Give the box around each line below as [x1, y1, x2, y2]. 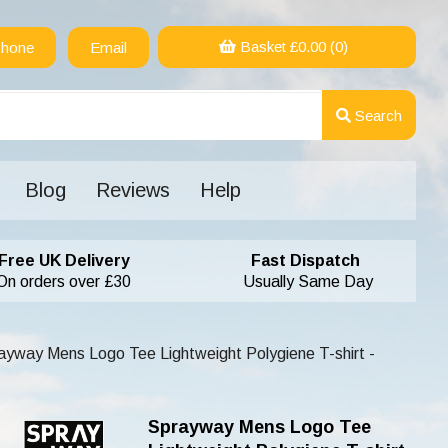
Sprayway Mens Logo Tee [147, 417, 371, 437]
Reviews [95, 179, 170, 201]
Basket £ [235, 38, 298, 55]
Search [350, 106, 402, 124]
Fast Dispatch [223, 252, 360, 269]
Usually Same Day [210, 273, 373, 290]
